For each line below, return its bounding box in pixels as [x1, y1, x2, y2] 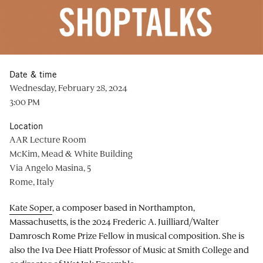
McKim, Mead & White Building [9, 147, 133, 159]
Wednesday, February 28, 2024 [9, 81, 127, 93]
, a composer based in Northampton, [52, 201, 195, 213]
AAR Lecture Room [9, 133, 86, 145]
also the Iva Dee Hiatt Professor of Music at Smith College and [9, 243, 249, 255]
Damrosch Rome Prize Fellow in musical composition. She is [9, 229, 244, 241]
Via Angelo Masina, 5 [9, 161, 91, 173]
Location [9, 120, 43, 131]
